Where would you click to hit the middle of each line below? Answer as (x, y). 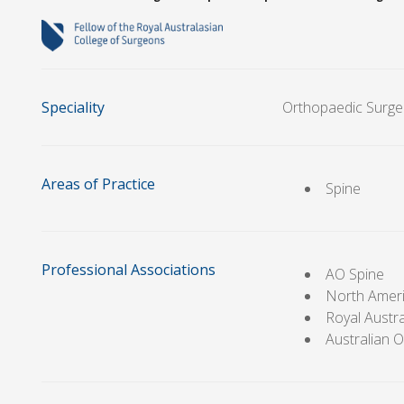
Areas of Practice (98, 184)
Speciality (73, 107)
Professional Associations (128, 269)
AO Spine (355, 274)
